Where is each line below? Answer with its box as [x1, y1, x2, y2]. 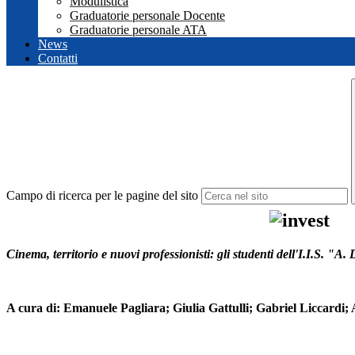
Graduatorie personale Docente [70, 9, 225, 23]
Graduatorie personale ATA [70, 23, 207, 37]
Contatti [38, 52, 78, 66]
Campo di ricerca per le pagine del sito [6, 189, 198, 203]
